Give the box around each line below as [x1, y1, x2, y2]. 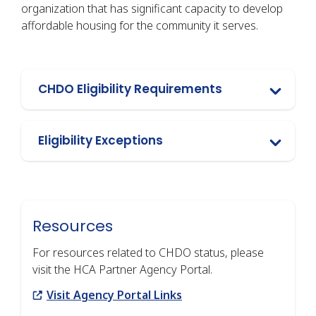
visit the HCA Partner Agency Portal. [32, 261, 212, 277]
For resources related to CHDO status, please [32, 244, 264, 260]
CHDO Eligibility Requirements [38, 80, 222, 97]
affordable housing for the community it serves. [21, 17, 258, 33]
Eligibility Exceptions [38, 131, 163, 149]
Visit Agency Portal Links [47, 286, 182, 303]
